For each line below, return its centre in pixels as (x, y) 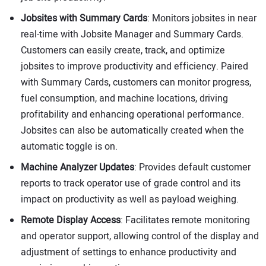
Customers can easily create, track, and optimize (123, 51)
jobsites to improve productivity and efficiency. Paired (134, 67)
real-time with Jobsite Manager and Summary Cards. (132, 35)
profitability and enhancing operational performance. (132, 115)
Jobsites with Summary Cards (84, 19)
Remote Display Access (71, 221)
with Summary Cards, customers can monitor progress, (136, 83)
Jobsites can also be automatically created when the (132, 131)
